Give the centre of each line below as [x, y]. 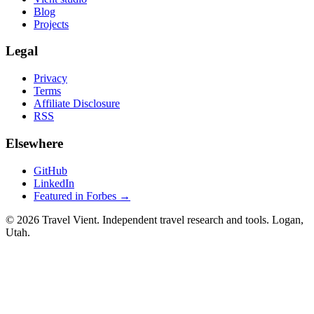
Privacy [50, 78]
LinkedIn [54, 183]
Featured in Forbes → [82, 196]
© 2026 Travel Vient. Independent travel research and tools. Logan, [155, 219]
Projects [51, 24]
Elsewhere [34, 143]
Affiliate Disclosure [77, 104]
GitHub [50, 170]
